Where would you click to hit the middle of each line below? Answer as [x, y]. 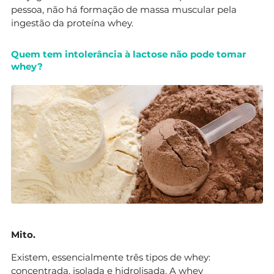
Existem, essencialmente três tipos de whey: [111, 257]
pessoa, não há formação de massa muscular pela [124, 10]
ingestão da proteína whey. [72, 23]
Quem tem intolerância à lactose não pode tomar [128, 54]
